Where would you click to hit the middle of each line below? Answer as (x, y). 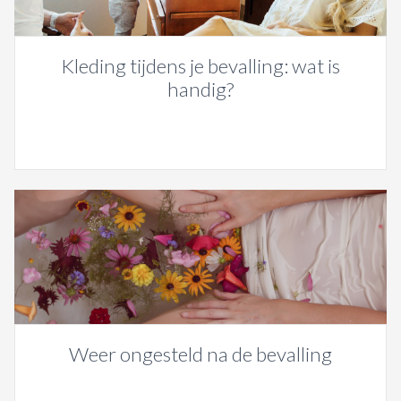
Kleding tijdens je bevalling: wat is (200, 65)
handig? (200, 89)
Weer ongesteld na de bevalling (200, 354)
